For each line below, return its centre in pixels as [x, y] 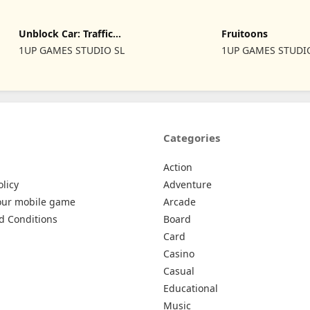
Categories [192, 137]
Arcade [180, 201]
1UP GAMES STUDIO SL [72, 51]
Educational [191, 288]
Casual [179, 271]
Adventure [188, 184]
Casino [179, 253]
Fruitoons [245, 34]
